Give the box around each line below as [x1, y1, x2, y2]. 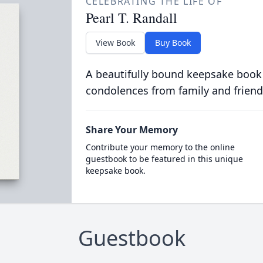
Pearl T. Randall [85, 8, 177, 27]
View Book [95, 37, 135, 48]
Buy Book [154, 37, 191, 48]
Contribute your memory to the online [85, 141, 235, 153]
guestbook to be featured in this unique [85, 153, 243, 164]
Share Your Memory [85, 123, 178, 136]
